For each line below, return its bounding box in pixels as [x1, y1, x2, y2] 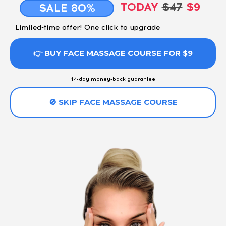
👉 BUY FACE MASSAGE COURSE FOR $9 [33, 48, 193, 58]
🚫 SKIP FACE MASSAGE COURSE [48, 97, 178, 107]
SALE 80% [38, 1, 95, 15]
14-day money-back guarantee [71, 76, 155, 82]
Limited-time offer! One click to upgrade [15, 23, 160, 32]
